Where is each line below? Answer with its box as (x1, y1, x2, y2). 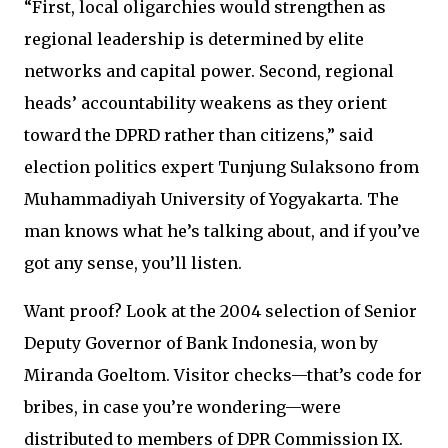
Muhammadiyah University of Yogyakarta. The (24, 189, 399, 210)
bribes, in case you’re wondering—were (24, 397, 341, 418)
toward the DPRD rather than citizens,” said (24, 125, 373, 146)
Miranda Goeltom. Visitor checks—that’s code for (24, 365, 422, 386)
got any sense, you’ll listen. (24, 253, 242, 274)
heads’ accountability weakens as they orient (24, 93, 387, 114)
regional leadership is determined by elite (24, 29, 364, 50)
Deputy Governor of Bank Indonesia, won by (24, 333, 378, 354)
